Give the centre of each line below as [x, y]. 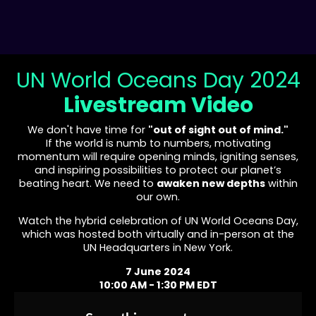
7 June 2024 [158, 272]
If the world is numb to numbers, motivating [158, 143]
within [281, 183]
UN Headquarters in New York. [158, 248]
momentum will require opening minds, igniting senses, [158, 157]
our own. [158, 197]
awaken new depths [211, 183]
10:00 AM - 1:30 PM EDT [158, 285]
